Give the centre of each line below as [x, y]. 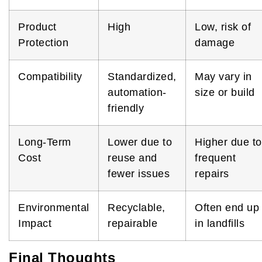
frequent [215, 158]
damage [215, 42]
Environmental [54, 207]
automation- [137, 92]
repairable [132, 223]
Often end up [227, 207]
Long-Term [45, 142]
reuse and [132, 158]
